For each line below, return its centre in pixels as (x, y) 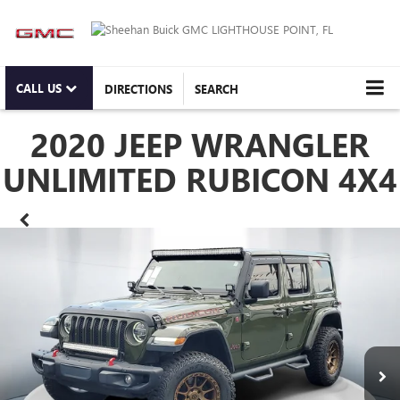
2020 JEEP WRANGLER (200, 144)
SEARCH (217, 89)
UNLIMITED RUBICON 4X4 (200, 179)
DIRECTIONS (138, 89)
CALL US (41, 88)
